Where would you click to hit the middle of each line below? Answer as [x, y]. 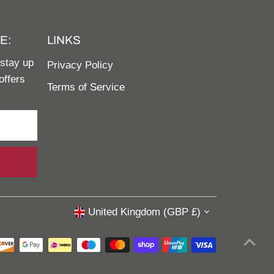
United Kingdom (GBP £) [144, 212]
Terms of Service [86, 87]
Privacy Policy [80, 65]
